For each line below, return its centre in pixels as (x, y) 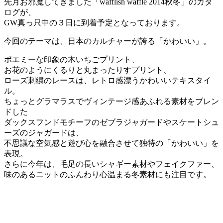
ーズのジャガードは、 (44, 133)
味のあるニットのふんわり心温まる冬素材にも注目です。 (108, 175)
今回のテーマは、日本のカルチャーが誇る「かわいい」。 (108, 41)
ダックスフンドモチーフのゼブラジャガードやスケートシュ (111, 122)
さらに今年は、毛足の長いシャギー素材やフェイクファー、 (111, 164)
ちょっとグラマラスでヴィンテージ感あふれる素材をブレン (111, 102)
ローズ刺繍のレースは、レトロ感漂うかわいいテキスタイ (108, 81)
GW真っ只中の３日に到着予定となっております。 (94, 23)
